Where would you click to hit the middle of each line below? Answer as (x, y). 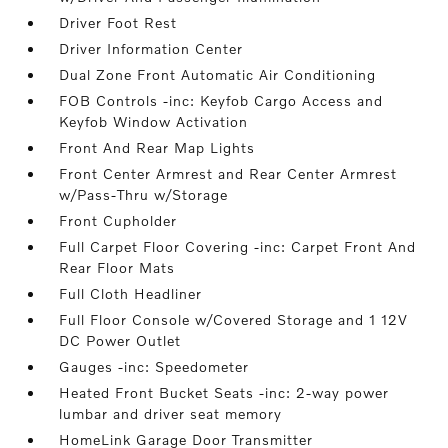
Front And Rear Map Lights (157, 147)
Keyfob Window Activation (154, 121)
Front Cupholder (118, 220)
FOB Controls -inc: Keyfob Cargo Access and (221, 100)
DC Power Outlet (120, 340)
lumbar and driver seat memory (171, 413)
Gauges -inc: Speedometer (154, 366)
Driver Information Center (151, 48)
